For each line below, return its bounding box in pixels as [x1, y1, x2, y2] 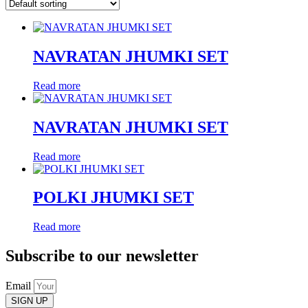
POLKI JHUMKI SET [33, 188, 194, 207]
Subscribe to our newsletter [5, 247, 199, 265]
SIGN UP [11, 296, 48, 307]
